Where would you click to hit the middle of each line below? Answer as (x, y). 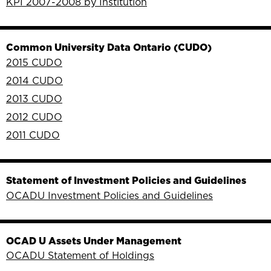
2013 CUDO (34, 98)
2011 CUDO (33, 135)
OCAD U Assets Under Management (94, 240)
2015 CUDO (34, 62)
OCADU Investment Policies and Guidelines (109, 195)
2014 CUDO (34, 80)
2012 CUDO (34, 116)
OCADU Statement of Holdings (80, 256)
